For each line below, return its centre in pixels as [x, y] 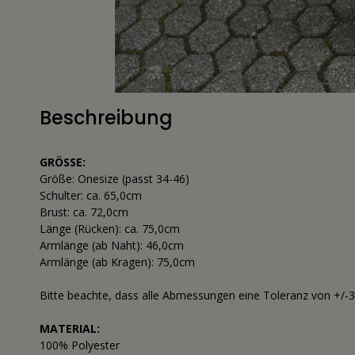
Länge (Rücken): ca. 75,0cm [110, 229]
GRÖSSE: [63, 162]
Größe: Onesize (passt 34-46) [115, 179]
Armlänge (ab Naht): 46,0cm [112, 246]
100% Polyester [80, 345]
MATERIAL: [70, 329]
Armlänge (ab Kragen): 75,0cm [117, 262]
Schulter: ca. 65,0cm [91, 196]
